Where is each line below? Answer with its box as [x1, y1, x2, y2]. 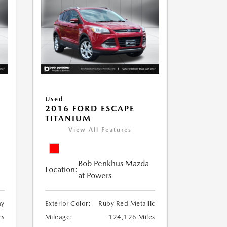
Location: [45, 165, 78, 175]
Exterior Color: [45, 200, 91, 208]
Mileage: [45, 213, 73, 221]
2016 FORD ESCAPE [45, 104, 135, 114]
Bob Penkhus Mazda [78, 159, 149, 169]
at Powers [78, 171, 111, 181]
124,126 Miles [108, 213, 155, 221]
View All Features [68, 126, 132, 134]
